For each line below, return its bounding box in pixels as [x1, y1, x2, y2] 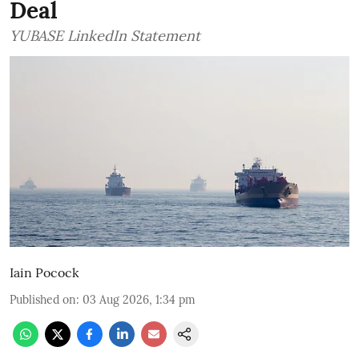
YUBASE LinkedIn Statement [10, 26, 200, 45]
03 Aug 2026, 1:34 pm [83, 292, 196, 308]
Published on [10, 292, 76, 308]
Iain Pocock [10, 264, 79, 281]
